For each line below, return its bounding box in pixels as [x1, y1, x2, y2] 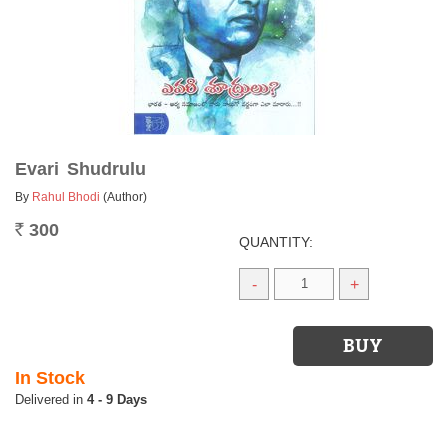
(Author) [103, 190, 147, 204]
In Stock [15, 368, 85, 388]
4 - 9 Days [87, 392, 147, 407]
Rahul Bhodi [32, 190, 100, 204]
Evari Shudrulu [15, 159, 146, 179]
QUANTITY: [239, 234, 313, 250]
